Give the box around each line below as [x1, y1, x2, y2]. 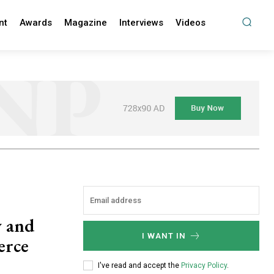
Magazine [64, 17, 107, 28]
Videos [175, 17, 206, 28]
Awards [19, 17, 52, 28]
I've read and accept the [98, 261, 181, 270]
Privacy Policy [181, 261, 227, 270]
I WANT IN [141, 231, 186, 241]
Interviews [119, 17, 163, 28]
